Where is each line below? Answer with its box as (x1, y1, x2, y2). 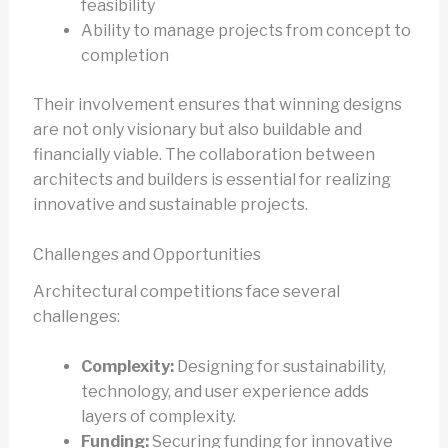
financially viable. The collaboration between (32, 144, 375, 164)
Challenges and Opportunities (32, 245, 261, 265)
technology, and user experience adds (80, 382, 369, 402)
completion (80, 45, 169, 65)
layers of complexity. (80, 407, 236, 427)
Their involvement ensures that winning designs (32, 94, 402, 114)
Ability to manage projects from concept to (80, 20, 411, 40)
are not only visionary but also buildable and (32, 119, 362, 139)
